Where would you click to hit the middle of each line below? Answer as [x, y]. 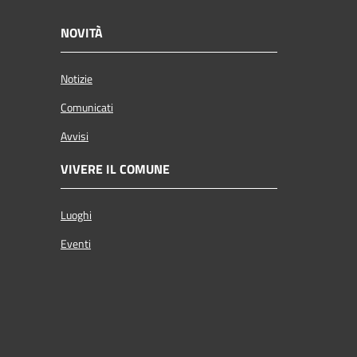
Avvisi [75, 136]
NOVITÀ [82, 32]
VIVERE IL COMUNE [115, 169]
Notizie [76, 78]
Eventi [76, 243]
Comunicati [87, 107]
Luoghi [76, 215]
